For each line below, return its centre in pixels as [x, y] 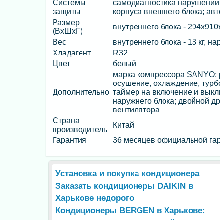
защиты [67, 12]
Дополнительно [81, 92]
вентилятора [136, 110]
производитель [80, 129]
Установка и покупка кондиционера [127, 174]
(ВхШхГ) [68, 31]
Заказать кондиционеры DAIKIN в [124, 186]
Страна [66, 121]
